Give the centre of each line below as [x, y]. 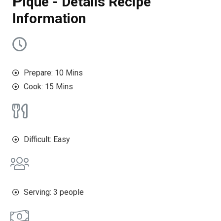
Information [49, 19]
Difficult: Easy [47, 140]
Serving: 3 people [54, 192]
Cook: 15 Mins [48, 87]
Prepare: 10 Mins [53, 73]
